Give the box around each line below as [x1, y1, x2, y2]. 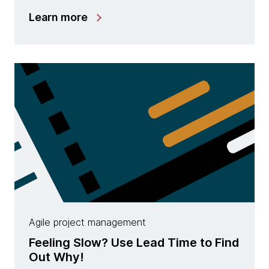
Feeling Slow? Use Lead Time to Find [29, 235, 239, 250]
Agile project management [29, 216, 146, 228]
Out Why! [29, 249, 84, 264]
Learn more [29, 10, 88, 23]
